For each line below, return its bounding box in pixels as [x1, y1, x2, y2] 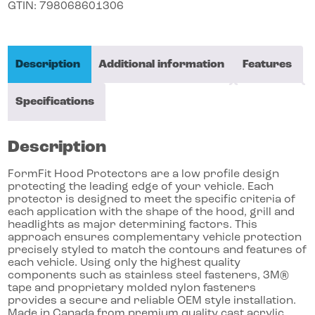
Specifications [15, 96, 95, 108]
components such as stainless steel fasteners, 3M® [8, 270, 290, 282]
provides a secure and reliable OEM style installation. [8, 295, 297, 307]
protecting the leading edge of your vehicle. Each [8, 181, 274, 193]
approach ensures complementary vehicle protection [8, 232, 302, 244]
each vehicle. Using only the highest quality [8, 257, 241, 269]
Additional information [98, 58, 225, 70]
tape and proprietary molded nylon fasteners [8, 283, 257, 295]
